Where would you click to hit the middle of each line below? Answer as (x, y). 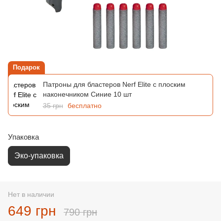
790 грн (80, 212)
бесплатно (84, 105)
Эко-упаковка (39, 155)
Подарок (26, 67)
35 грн (53, 105)
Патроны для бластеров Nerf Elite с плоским (114, 84)
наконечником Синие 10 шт (87, 94)
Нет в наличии (31, 194)
